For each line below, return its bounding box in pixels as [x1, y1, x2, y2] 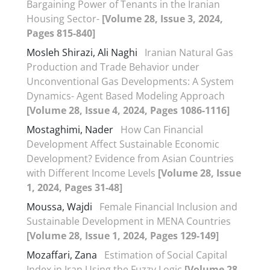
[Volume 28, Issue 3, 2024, [102, 11, 223, 25]
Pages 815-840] [27, 26, 95, 40]
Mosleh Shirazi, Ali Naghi [27, 45, 140, 59]
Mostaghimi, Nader [27, 122, 116, 136]
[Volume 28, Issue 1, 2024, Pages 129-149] [27, 228, 219, 242]
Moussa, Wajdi [27, 199, 95, 213]
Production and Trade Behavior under [27, 60, 199, 74]
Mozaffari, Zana [27, 248, 99, 262]
